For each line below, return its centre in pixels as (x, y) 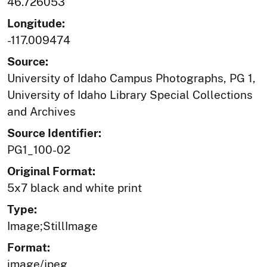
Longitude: (36, 23)
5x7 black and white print (74, 187)
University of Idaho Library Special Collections (130, 94)
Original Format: (51, 171)
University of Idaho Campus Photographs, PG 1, (131, 78)
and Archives (41, 111)
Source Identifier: (54, 133)
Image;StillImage (52, 226)
